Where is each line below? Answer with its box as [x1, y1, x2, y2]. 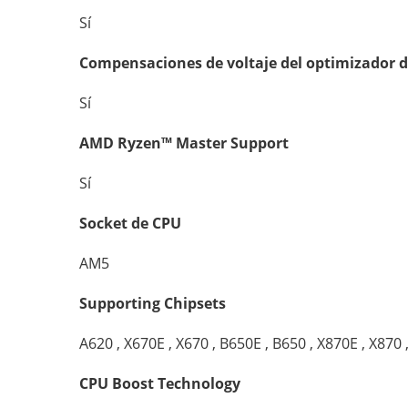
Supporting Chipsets [79, 293, 226, 313]
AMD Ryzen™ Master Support [79, 133, 289, 153]
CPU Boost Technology [79, 373, 240, 393]
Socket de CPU [79, 213, 181, 233]
